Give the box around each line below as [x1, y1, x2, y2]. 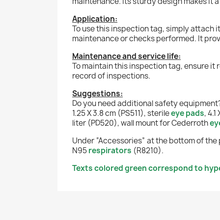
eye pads [171, 108, 204, 118]
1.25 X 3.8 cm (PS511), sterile [72, 108, 171, 118]
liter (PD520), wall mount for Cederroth [72, 117, 210, 128]
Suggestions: [72, 88, 123, 99]
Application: [72, 13, 117, 24]
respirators [88, 145, 132, 156]
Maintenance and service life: [72, 51, 181, 61]
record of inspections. [72, 70, 150, 81]
